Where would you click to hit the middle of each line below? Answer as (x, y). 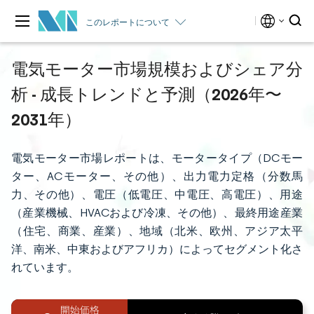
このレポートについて (128, 22)
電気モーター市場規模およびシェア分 (157, 69)
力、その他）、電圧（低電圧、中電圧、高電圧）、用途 (157, 194)
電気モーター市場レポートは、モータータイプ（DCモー (157, 158)
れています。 (45, 267)
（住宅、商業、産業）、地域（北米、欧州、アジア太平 (157, 231)
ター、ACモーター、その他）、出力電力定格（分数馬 (157, 176)
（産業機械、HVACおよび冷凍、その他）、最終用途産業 (157, 213)
